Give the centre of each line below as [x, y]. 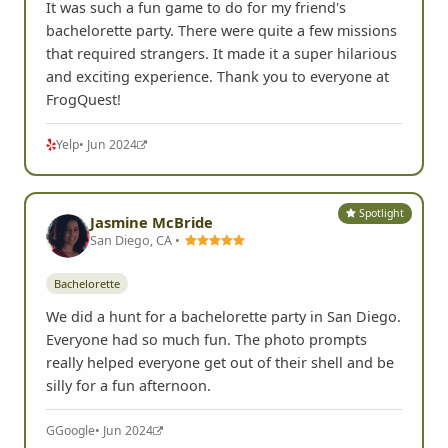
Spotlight [380, 213]
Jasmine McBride [151, 221]
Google [75, 431]
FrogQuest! [83, 99]
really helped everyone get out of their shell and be [220, 363]
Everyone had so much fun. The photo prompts [206, 340]
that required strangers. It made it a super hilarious [221, 53]
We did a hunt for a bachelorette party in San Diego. [223, 317]
